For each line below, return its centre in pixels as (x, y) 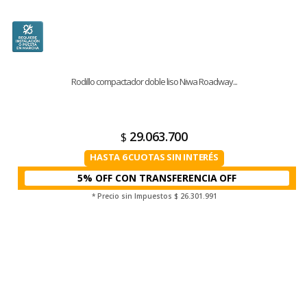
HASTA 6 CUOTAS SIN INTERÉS (154, 157)
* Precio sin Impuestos (133, 196)
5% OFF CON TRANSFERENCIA (148, 178)
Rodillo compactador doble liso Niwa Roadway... (154, 82)
